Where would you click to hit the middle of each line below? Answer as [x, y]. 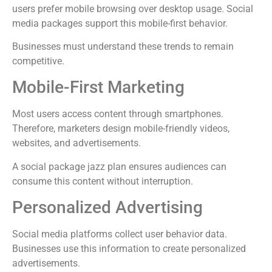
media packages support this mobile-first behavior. [120, 23]
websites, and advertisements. [76, 143]
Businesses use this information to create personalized [129, 249]
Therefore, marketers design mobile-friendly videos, [121, 129]
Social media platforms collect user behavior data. [120, 234]
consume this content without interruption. [103, 181]
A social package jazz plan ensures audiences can [119, 166]
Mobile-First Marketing [98, 87]
